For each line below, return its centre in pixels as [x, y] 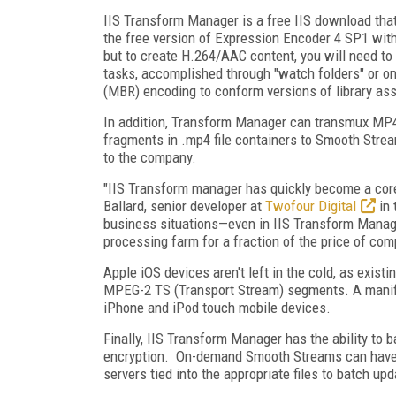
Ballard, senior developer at [184, 206]
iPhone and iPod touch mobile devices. [217, 307]
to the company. [150, 157]
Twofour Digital [311, 206]
